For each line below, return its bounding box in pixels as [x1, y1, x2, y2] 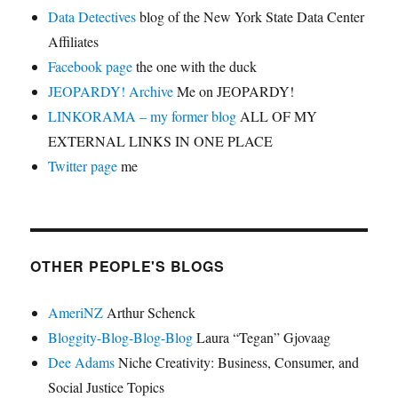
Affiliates [48, 32, 99, 52]
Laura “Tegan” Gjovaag [193, 328, 331, 347]
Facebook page [48, 57, 133, 76]
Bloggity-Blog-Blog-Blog [48, 328, 194, 347]
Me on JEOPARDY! [173, 82, 295, 101]
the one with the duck [132, 57, 258, 76]
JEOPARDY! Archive [48, 82, 174, 101]
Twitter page [48, 156, 118, 176]
